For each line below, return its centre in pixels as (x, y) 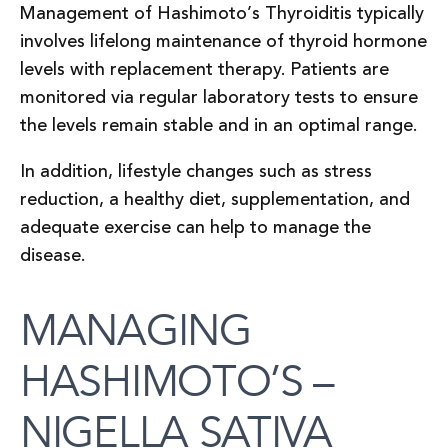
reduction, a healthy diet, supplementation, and (215, 200)
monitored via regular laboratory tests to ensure (219, 98)
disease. (52, 256)
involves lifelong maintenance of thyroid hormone (223, 42)
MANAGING (135, 331)
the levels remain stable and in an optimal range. (218, 126)
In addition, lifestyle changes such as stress (196, 172)
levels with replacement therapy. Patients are (204, 70)
